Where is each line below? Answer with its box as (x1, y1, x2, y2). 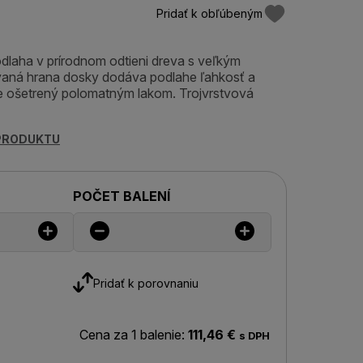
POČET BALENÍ (72, 188, 170, 204)
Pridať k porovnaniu (92, 275, 199, 290)
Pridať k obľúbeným (156, 6, 263, 20)
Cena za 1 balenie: (79, 327, 185, 343)
